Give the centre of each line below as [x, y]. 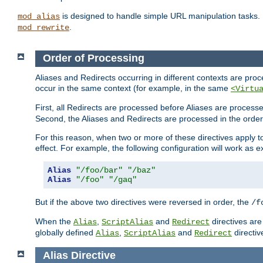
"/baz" [141, 170]
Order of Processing [93, 58]
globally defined [65, 232]
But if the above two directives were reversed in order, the [143, 202]
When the [54, 221]
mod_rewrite [43, 28]
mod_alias [39, 17]
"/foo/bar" [99, 170]
